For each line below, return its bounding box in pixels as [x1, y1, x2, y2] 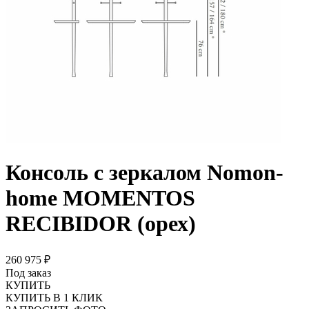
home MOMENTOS [6, 186, 195, 211]
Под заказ [6, 266, 51, 279]
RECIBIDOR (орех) [6, 211, 196, 237]
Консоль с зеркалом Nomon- [6, 160, 283, 186]
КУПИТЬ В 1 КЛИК [6, 291, 103, 303]
